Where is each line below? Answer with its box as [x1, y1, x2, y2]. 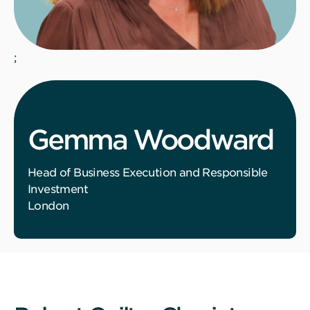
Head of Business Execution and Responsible [28, 165, 268, 179]
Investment [28, 182, 88, 196]
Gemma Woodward [28, 123, 274, 156]
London [28, 199, 69, 212]
